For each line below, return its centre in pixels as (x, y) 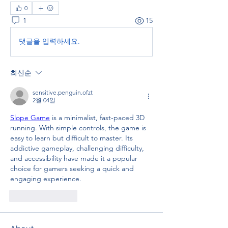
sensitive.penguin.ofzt (63, 92)
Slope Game (30, 117)
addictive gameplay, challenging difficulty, (77, 148)
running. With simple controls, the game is (78, 127)
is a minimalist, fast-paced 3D (97, 117)
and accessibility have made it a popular (74, 158)
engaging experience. (46, 178)
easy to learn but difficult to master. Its (72, 138)
